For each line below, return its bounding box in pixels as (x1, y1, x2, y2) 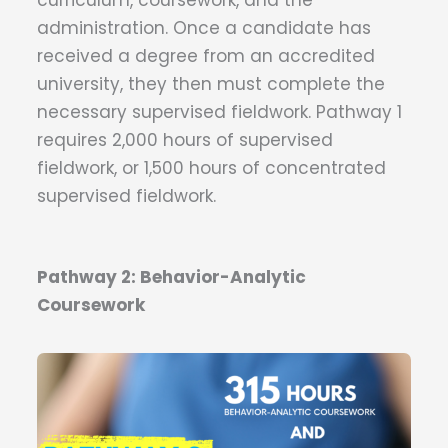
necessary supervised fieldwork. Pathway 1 (37, 100, 402, 125)
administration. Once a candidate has (37, 16, 371, 41)
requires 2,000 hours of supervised (37, 128, 333, 153)
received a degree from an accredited (37, 44, 375, 69)
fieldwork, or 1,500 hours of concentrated (37, 156, 386, 181)
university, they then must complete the (37, 72, 385, 97)
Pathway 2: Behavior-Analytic (37, 264, 306, 289)
